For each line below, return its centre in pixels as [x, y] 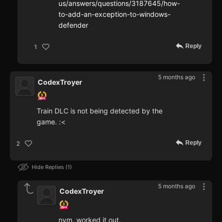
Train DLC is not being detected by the [100, 111]
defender [73, 25]
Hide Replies [49, 167]
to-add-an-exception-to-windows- [114, 14]
